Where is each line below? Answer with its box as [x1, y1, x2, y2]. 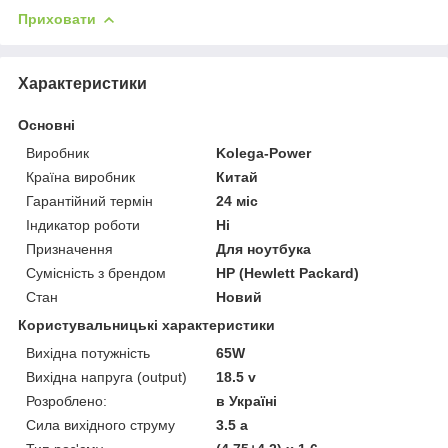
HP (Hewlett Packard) [216, 265, 360, 282]
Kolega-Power [216, 145, 312, 162]
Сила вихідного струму [26, 417, 175, 434]
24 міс [216, 193, 259, 210]
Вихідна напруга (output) [26, 369, 187, 386]
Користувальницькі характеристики [18, 317, 275, 334]
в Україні [216, 393, 278, 410]
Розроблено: [26, 393, 107, 410]
